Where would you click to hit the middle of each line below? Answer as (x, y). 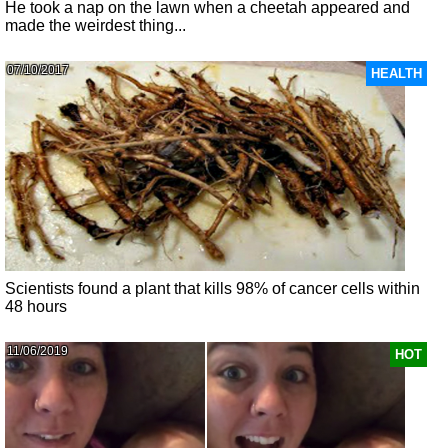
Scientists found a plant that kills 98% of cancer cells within (213, 289)
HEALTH (396, 74)
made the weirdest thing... (96, 26)
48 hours (36, 307)
